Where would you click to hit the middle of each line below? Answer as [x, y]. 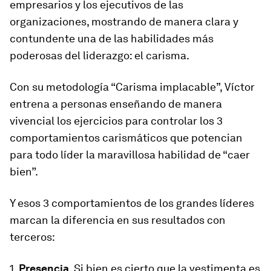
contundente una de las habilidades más [112, 38]
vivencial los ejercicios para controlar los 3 [116, 121]
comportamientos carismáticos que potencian [126, 138]
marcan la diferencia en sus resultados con [118, 220]
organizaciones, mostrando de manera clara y [124, 21]
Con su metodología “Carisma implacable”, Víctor [132, 87]
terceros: [32, 237]
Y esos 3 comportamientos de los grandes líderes [132, 203]
